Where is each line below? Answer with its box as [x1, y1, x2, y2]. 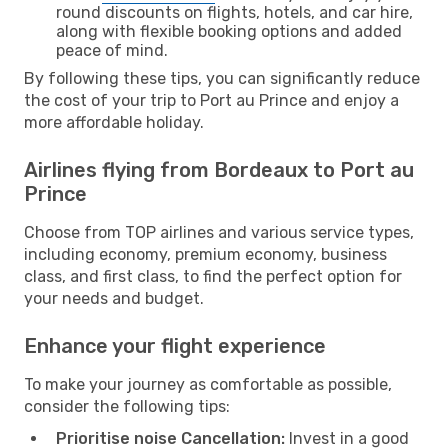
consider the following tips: [24, 396, 230, 416]
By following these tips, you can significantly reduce [24, 68, 420, 88]
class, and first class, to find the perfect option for [24, 266, 402, 286]
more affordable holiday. [24, 112, 204, 132]
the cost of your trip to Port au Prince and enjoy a [24, 90, 399, 110]
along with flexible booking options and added [56, 21, 402, 41]
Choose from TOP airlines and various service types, [24, 222, 414, 242]
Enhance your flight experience [24, 333, 326, 358]
